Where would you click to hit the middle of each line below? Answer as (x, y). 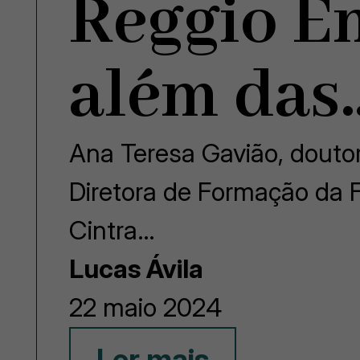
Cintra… (112, 230)
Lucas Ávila (137, 269)
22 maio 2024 (146, 307)
